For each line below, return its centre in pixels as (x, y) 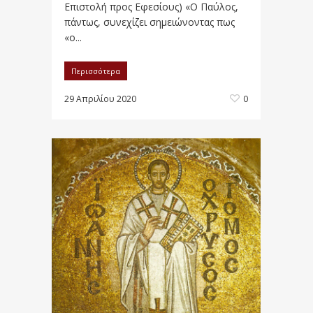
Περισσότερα (96, 71)
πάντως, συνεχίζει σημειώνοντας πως (150, 22)
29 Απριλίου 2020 (100, 99)
